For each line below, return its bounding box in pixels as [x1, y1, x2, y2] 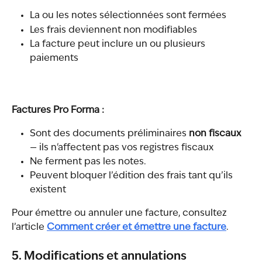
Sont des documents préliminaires [30, 129, 189, 139]
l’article [12, 223, 47, 233]
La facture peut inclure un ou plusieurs [30, 40, 208, 50]
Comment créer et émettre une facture [47, 223, 226, 233]
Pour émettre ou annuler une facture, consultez [12, 209, 229, 219]
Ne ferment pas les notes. [30, 157, 146, 167]
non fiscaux [189, 129, 241, 139]
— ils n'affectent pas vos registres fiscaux [30, 143, 213, 153]
